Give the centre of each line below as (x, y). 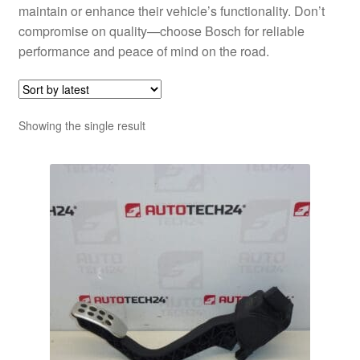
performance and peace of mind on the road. (143, 51)
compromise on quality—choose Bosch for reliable (161, 31)
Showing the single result (82, 126)
